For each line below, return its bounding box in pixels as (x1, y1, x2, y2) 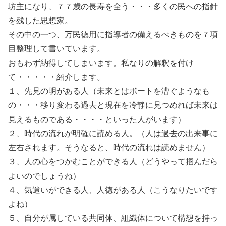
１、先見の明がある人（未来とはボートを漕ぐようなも (8, 87, 210, 95)
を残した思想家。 (8, 16, 73, 25)
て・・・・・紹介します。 (8, 73, 105, 81)
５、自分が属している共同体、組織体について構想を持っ (8, 214, 218, 222)
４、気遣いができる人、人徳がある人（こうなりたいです (8, 186, 218, 194)
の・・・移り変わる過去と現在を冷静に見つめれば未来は (8, 101, 218, 109)
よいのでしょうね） (8, 172, 81, 180)
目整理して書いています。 (8, 44, 105, 53)
